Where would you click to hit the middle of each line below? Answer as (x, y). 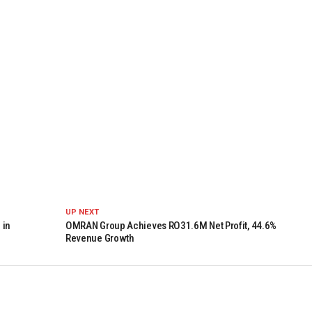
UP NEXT (82, 212)
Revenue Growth (100, 239)
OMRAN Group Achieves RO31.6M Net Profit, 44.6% (171, 226)
